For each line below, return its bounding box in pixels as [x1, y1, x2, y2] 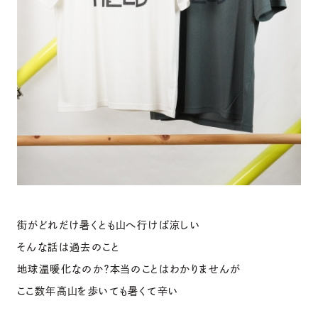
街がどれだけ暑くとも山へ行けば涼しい [17, 219, 201, 230]
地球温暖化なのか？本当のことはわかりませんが [17, 263, 241, 274]
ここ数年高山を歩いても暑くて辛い [17, 285, 179, 296]
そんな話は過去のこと [17, 241, 119, 252]
